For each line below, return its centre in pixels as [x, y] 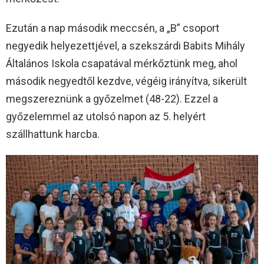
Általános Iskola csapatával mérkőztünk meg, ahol [122, 64]
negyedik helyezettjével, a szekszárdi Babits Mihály [126, 46]
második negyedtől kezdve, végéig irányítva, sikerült [126, 81]
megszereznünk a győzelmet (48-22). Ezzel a [112, 99]
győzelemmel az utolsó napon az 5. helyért [106, 117]
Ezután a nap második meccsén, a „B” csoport [113, 28]
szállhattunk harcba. [53, 134]
